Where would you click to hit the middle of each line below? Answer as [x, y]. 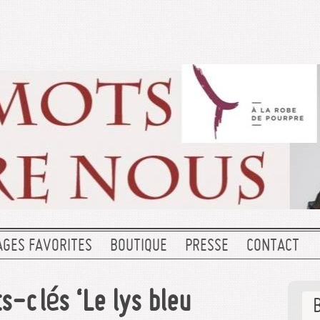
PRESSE [207, 246]
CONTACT [273, 246]
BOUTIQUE [139, 246]
